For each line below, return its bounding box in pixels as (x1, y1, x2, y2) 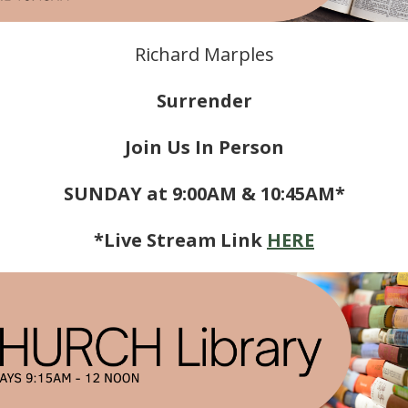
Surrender (156, 88, 252, 113)
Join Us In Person (124, 135, 284, 159)
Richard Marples (134, 42, 274, 66)
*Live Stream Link (94, 228, 267, 252)
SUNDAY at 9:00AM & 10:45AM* (63, 181, 345, 206)
